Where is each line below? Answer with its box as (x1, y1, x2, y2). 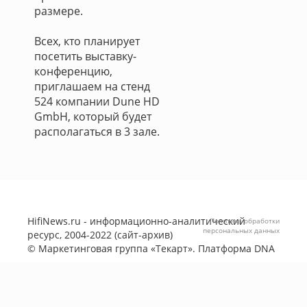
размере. (34, 3, 83, 19)
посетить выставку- (34, 49, 136, 64)
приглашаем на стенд (34, 79, 150, 94)
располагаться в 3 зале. (34, 124, 160, 139)
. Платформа (193, 242, 254, 255)
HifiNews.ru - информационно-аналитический (27, 214, 245, 228)
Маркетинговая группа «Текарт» (38, 242, 193, 255)
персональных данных (203, 225, 280, 235)
